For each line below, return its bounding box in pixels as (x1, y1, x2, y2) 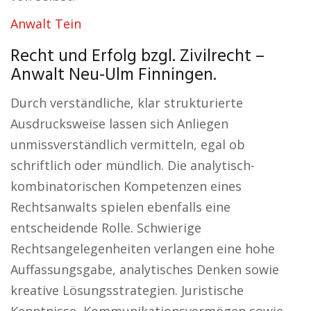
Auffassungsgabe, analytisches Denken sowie (10, 261, 279, 278)
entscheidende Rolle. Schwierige (10, 219, 201, 236)
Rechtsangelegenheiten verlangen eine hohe (10, 240, 275, 257)
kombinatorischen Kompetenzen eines (10, 178, 242, 194)
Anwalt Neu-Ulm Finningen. (10, 62, 217, 90)
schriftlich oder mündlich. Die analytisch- (10, 157, 255, 174)
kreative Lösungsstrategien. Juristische (10, 282, 244, 299)
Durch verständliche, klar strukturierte (10, 94, 243, 111)
